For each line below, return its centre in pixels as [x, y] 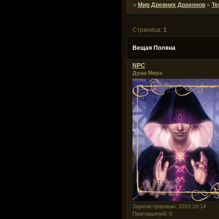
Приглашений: [150, 214]
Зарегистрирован [154, 207]
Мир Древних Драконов [171, 5]
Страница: [148, 30]
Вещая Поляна [154, 48]
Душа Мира [147, 73]
